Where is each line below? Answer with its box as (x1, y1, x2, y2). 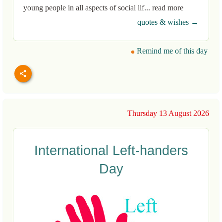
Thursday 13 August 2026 (127, 109, 209, 118)
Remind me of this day (135, 47, 208, 55)
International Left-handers (34, 143, 188, 159)
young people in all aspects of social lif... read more (23, 3, 183, 12)
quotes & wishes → (137, 18, 199, 27)
